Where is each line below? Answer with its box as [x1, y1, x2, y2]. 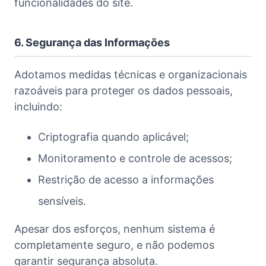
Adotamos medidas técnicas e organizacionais [14, 68, 247, 81]
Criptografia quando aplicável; [38, 130, 189, 143]
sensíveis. [38, 194, 86, 207]
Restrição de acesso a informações [38, 173, 214, 186]
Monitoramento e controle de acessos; [38, 151, 232, 164]
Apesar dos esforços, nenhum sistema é [14, 222, 215, 235]
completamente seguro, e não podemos [14, 238, 214, 251]
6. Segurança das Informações [14, 36, 170, 49]
